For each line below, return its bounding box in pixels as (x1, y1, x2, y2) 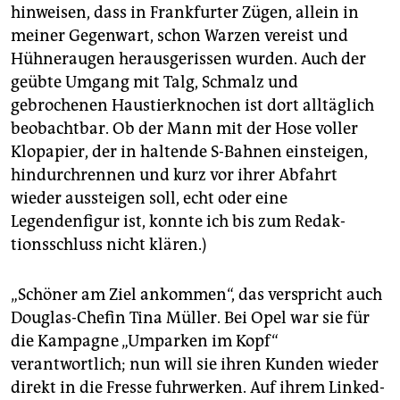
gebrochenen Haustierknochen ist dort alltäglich (11, 96, 374, 116)
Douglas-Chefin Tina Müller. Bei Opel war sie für (11, 308, 370, 329)
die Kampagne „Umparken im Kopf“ (11, 331, 279, 352)
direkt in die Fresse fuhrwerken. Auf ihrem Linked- (11, 378, 385, 398)
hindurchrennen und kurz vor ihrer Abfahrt (11, 165, 337, 186)
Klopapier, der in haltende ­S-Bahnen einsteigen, (11, 142, 368, 162)
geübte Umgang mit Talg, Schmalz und (11, 72, 298, 93)
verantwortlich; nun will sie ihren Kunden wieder (11, 354, 379, 375)
